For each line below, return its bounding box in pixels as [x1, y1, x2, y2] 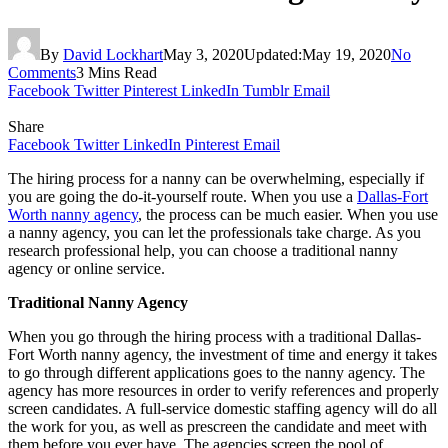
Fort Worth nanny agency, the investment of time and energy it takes [8, 345, 437, 363]
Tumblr [243, 81, 289, 99]
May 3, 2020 [163, 45, 244, 63]
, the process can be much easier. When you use [138, 205, 438, 223]
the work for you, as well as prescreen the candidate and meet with [8, 417, 427, 435]
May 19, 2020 [302, 45, 391, 63]
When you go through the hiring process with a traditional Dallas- [8, 327, 421, 345]
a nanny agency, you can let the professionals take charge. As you [8, 223, 421, 241]
